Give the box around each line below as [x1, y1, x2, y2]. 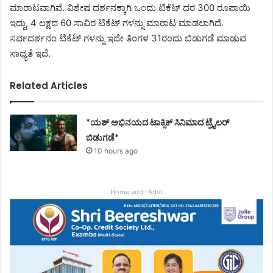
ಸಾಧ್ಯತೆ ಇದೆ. [10, 47, 51, 59]
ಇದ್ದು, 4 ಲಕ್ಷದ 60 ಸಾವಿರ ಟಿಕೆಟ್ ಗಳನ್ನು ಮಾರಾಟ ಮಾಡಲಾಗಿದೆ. [10, 16, 224, 29]
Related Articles [10, 79, 88, 92]
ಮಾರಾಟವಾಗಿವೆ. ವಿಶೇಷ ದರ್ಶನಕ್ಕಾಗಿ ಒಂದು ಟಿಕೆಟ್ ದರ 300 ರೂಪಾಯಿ [10, 1, 250, 13]
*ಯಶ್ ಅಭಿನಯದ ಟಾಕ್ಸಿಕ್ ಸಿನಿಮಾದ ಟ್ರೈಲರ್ [86, 116, 230, 129]
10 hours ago [94, 146, 138, 155]
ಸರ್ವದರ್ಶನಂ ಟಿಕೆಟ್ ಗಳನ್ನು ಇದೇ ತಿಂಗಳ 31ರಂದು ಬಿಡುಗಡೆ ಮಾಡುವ [10, 32, 246, 44]
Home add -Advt [110, 187, 163, 196]
